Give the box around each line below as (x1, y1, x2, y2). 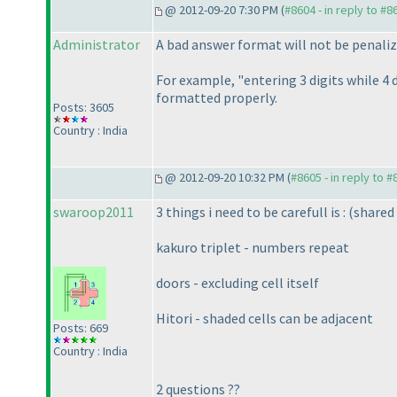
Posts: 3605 (53, 99, 114, 116)
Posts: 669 (53, 320, 108, 337)
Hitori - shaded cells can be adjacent (156, 309, 373, 328)
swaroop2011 (53, 203, 134, 222)
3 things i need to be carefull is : (156, 203, 348, 222)
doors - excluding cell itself (156, 274, 319, 292)
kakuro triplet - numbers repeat (156, 238, 349, 257)
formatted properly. (156, 89, 277, 107)
